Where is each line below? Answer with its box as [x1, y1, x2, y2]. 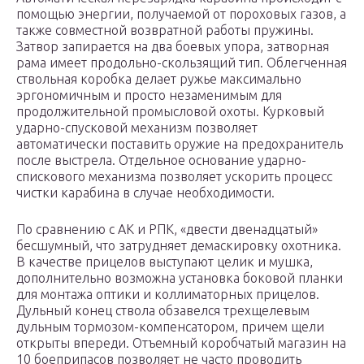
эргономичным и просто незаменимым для [16, 88, 282, 103]
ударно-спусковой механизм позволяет [16, 120, 258, 136]
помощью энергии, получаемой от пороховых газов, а [16, 6, 346, 22]
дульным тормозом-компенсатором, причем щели [16, 319, 324, 335]
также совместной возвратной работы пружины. [16, 23, 314, 38]
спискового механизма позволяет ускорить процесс [16, 169, 332, 184]
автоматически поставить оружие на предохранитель [16, 136, 343, 152]
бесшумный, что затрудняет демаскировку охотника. [16, 238, 341, 253]
